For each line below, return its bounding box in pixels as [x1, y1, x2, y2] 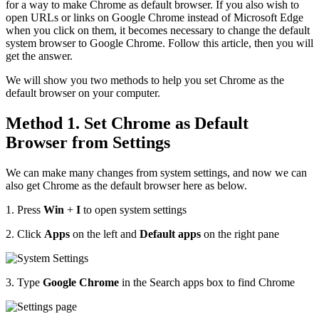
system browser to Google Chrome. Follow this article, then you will [6, 36, 313, 49]
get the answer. [6, 49, 75, 62]
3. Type [6, 276, 43, 288]
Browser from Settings [6, 132, 170, 152]
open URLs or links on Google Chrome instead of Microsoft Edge [6, 11, 303, 23]
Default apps [140, 227, 201, 240]
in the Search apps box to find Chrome [119, 276, 295, 288]
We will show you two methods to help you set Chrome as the [6, 73, 284, 86]
